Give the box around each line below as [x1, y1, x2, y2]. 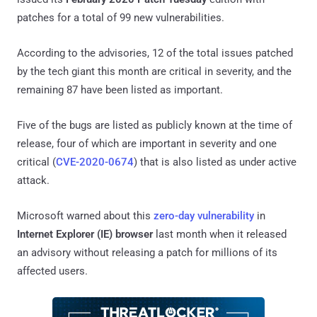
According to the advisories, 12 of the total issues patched [17, 46, 293, 59]
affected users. [17, 264, 88, 277]
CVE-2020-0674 [56, 155, 134, 168]
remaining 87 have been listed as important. [17, 83, 223, 96]
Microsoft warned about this [17, 209, 154, 222]
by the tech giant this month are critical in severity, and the [17, 64, 292, 78]
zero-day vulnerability [154, 209, 254, 222]
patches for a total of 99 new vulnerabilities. [17, 11, 224, 24]
